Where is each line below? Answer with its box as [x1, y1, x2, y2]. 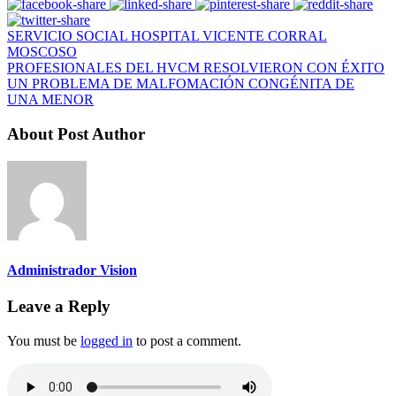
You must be [7, 332, 80, 348]
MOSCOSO [7, 44, 77, 60]
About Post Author [7, 124, 145, 143]
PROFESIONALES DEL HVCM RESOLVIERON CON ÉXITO [7, 60, 385, 76]
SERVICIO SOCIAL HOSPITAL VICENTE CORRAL [7, 28, 327, 44]
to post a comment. [133, 332, 241, 348]
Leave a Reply [7, 297, 110, 316]
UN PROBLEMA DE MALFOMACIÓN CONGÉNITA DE [7, 76, 354, 92]
